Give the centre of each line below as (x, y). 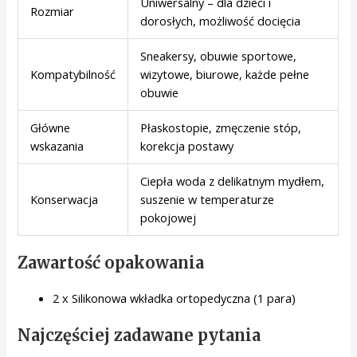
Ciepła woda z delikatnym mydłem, (233, 180)
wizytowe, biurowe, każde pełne (225, 74)
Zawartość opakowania (111, 263)
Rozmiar (53, 11)
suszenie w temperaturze (208, 199)
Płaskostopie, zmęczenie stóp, (221, 127)
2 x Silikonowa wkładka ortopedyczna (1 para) (175, 298)
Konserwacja (65, 199)
